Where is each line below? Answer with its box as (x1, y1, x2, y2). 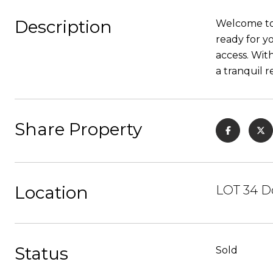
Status (15, 243, 68, 264)
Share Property (15, 119, 142, 140)
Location (15, 182, 88, 203)
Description (15, 16, 112, 37)
